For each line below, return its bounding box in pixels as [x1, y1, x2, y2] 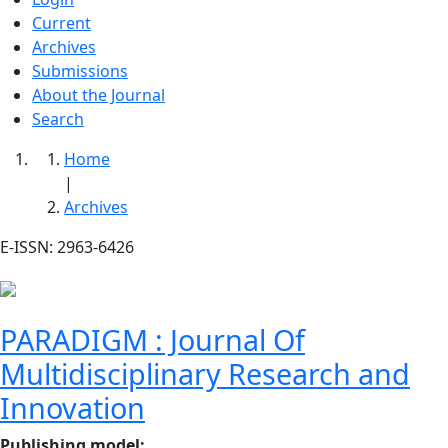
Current [32, 12, 91, 35]
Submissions [32, 60, 128, 83]
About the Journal [32, 84, 165, 107]
